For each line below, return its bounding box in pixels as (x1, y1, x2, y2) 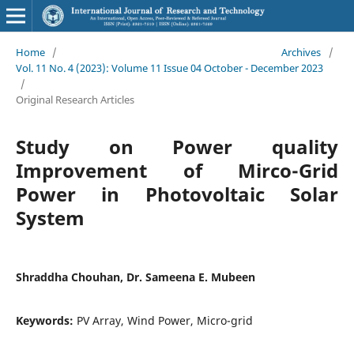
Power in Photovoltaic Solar (15, 180, 339, 207)
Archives (281, 44, 322, 59)
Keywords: (15, 312, 77, 328)
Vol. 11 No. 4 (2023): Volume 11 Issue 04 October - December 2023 (15, 60, 323, 75)
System (15, 204, 85, 231)
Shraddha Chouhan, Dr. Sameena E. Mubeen (15, 269, 255, 284)
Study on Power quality (15, 133, 339, 160)
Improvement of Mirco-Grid (15, 156, 339, 183)
